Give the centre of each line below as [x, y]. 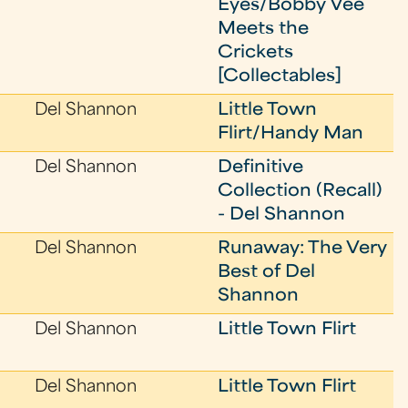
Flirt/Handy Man [291, 134]
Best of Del [267, 273]
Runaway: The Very [303, 249]
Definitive [261, 168]
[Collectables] [280, 77]
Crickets [256, 53]
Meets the [264, 30]
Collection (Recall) [301, 192]
